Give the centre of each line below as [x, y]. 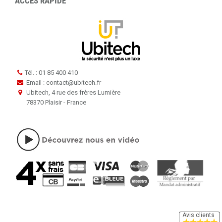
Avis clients [198, 215]
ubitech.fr [87, 83]
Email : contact [46, 83]
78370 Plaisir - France [55, 102]
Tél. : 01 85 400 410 [51, 73]
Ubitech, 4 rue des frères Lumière [73, 92]
